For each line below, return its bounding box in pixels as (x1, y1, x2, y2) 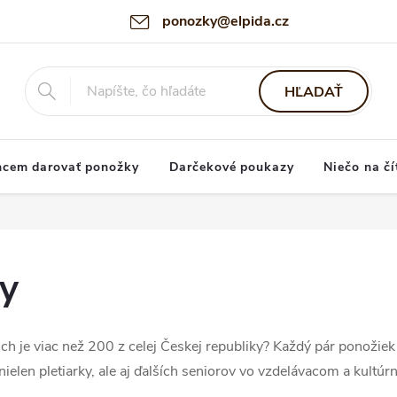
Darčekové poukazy (168, 159, 294, 175)
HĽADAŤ (284, 82, 344, 102)
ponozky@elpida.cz (161, 12, 289, 31)
